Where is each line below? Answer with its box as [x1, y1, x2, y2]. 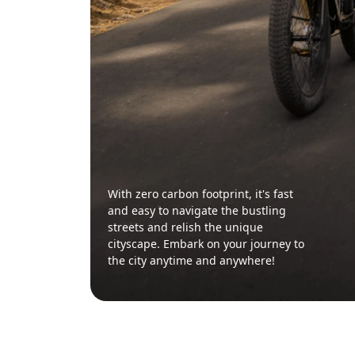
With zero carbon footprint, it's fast [107, 186, 293, 202]
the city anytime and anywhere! [107, 253, 275, 269]
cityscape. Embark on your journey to [107, 236, 304, 252]
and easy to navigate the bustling [107, 203, 286, 219]
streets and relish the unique [107, 219, 263, 235]
